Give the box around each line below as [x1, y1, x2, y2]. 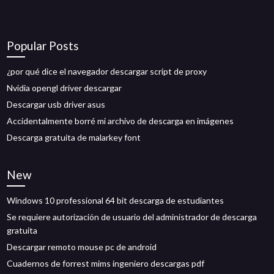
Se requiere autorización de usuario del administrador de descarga [7, 212, 257, 222]
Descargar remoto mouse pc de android [7, 242, 157, 252]
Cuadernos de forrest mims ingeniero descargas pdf [7, 258, 205, 268]
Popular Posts [7, 39, 80, 53]
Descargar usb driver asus [7, 99, 106, 109]
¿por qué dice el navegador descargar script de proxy [7, 66, 207, 76]
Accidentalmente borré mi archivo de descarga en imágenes [7, 116, 234, 126]
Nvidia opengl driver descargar [7, 83, 122, 93]
